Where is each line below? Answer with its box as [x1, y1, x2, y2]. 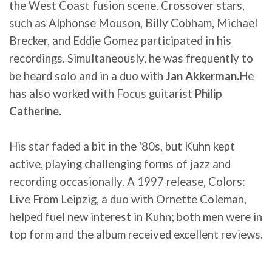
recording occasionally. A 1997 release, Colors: [9, 174, 245, 188]
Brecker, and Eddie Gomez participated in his [9, 33, 231, 47]
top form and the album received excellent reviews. [9, 227, 263, 241]
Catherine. [9, 104, 61, 118]
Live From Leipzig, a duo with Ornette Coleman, [9, 192, 246, 206]
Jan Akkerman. [166, 69, 239, 83]
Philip [195, 86, 222, 100]
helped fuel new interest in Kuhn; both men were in [9, 209, 262, 223]
